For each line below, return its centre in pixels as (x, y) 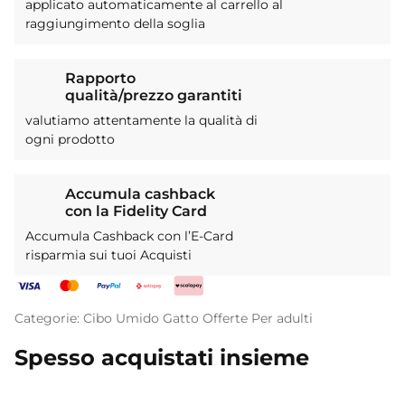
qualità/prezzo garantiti (154, 96)
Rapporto (100, 79)
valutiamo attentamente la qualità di (141, 121)
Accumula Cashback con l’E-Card (129, 236)
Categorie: (49, 319)
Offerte (225, 319)
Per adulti (282, 319)
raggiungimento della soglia (115, 24)
